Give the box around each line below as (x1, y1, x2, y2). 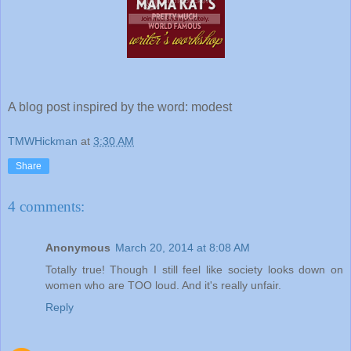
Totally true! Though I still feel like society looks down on (45, 262, 343, 276)
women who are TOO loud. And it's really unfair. (45, 278, 281, 291)
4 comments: (8, 198, 85, 215)
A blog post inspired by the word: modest (8, 100, 232, 114)
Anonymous (45, 241, 110, 254)
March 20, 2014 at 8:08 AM (115, 241, 250, 254)
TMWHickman (8, 134, 78, 147)
